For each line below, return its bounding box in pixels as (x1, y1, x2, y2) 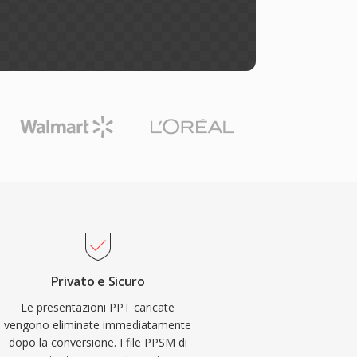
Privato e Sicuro (50, 273, 145, 290)
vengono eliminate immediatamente (4, 317, 192, 332)
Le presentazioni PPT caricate (21, 300, 175, 315)
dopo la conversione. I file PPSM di (8, 335, 187, 350)
